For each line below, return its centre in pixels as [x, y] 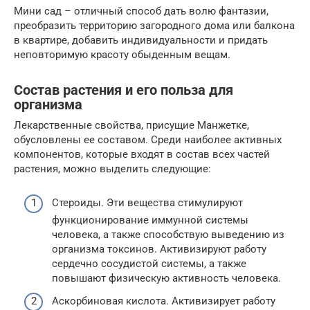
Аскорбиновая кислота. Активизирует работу [164, 301]
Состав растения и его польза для [124, 90]
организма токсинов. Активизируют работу [159, 249]
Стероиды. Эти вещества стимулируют [147, 202]
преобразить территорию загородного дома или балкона [154, 26]
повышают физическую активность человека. [166, 278]
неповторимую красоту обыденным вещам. [122, 55]
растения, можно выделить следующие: [112, 169]
